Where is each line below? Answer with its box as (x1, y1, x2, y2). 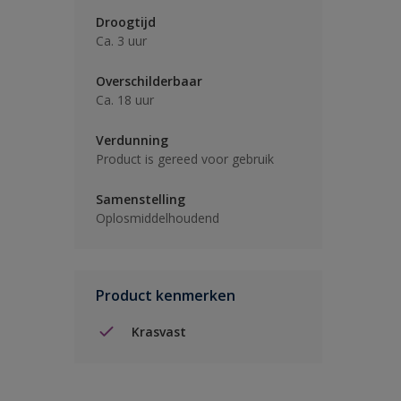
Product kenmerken (96, 286, 235, 305)
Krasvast (132, 322, 186, 340)
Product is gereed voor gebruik (96, 150, 274, 167)
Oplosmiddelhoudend (96, 209, 219, 226)
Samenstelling (96, 191, 185, 208)
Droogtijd (96, 13, 156, 30)
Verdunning (96, 132, 168, 149)
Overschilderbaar (96, 73, 202, 90)
